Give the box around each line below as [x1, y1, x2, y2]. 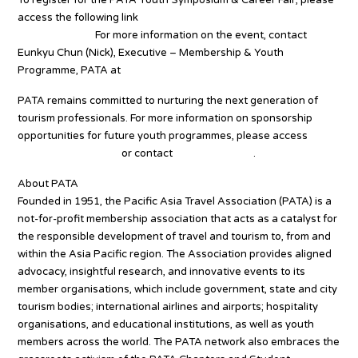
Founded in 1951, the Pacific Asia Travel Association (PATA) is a [18, 194, 332, 208]
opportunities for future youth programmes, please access [18, 129, 308, 142]
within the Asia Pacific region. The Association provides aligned [18, 247, 332, 261]
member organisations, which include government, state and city [18, 282, 338, 296]
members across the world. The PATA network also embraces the [18, 335, 340, 348]
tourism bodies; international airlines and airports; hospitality [18, 300, 319, 313]
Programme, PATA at [18, 63, 124, 77]
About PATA [18, 177, 79, 190]
